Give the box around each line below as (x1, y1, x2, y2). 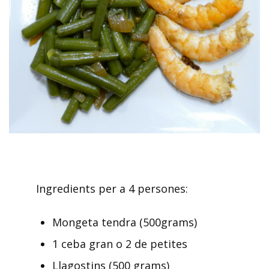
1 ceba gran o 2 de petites (52, 236, 187, 251)
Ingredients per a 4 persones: (36, 181, 188, 196)
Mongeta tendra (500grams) (52, 214, 197, 229)
